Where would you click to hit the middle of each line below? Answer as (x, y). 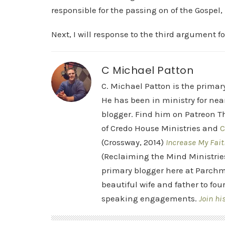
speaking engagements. (150, 198)
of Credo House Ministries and (161, 128)
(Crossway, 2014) (134, 142)
